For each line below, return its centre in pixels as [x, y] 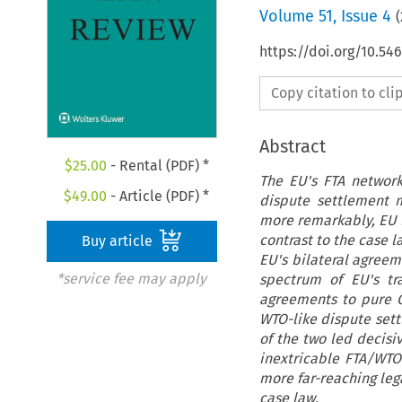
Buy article [119, 241]
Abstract [292, 146]
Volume [288, 16]
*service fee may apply [131, 279]
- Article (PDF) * [158, 197]
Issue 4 [366, 16]
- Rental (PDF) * [157, 166]
